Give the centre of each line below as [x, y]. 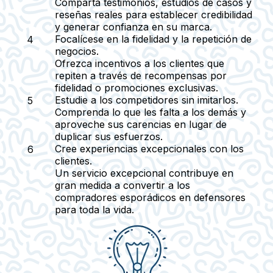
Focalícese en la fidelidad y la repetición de [153, 39]
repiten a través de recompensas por [141, 75]
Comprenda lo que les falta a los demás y [151, 112]
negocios [76, 51]
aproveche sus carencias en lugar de [141, 124]
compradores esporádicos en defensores [150, 197]
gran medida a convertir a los [122, 185]
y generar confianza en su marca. [133, 27]
